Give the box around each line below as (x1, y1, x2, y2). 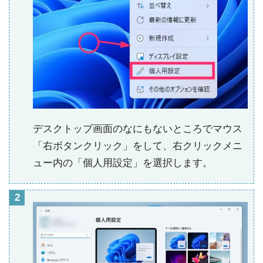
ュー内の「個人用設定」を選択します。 (33, 157, 213, 169)
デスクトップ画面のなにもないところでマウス (33, 123, 242, 135)
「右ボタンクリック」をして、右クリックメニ (33, 140, 242, 152)
